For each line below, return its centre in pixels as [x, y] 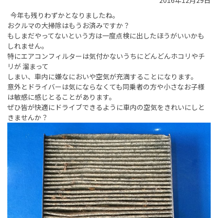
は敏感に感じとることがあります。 [62, 97]
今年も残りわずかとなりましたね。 [63, 15]
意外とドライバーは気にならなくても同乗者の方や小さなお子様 [106, 87]
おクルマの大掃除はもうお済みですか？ [69, 26]
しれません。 [28, 46]
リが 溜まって [28, 66]
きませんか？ [28, 118]
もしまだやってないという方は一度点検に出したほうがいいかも [106, 36]
